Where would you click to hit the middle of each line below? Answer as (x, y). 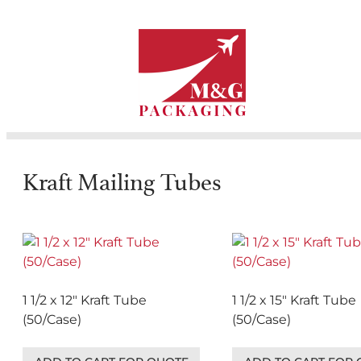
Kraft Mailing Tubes (122, 182)
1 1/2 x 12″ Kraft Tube (85, 300)
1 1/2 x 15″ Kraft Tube (294, 300)
